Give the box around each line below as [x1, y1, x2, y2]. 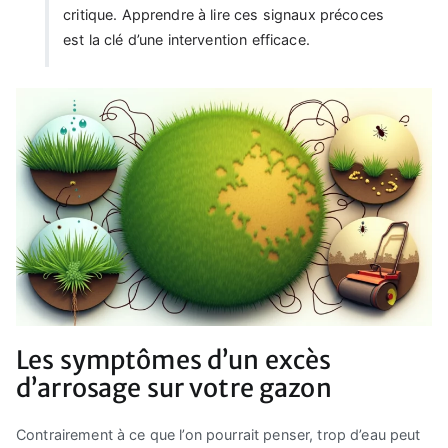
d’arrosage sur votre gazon [16, 372, 332, 405]
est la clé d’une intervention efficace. [63, 31, 310, 49]
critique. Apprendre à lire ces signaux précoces [63, 6, 384, 24]
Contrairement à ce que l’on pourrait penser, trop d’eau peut [16, 426, 421, 444]
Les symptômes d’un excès [16, 344, 332, 377]
